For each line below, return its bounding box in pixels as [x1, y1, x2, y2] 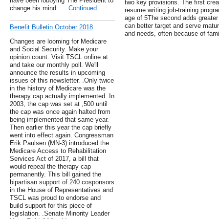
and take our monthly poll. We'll [10, 61, 98, 69]
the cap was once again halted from [10, 108, 110, 116]
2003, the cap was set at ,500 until [10, 100, 108, 108]
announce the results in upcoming [10, 69, 105, 77]
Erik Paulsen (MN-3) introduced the [10, 139, 109, 147]
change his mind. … [10, 4, 68, 12]
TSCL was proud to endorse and [10, 194, 101, 202]
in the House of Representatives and [10, 186, 113, 194]
